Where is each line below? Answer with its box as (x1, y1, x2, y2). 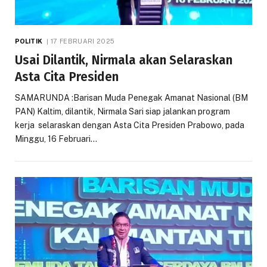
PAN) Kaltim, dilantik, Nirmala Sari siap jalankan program (15, 106, 230, 116)
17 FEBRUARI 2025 (51, 37, 115, 45)
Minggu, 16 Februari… (15, 133, 97, 144)
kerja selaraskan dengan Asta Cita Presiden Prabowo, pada (15, 120, 244, 130)
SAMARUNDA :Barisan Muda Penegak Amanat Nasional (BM (15, 92, 248, 103)
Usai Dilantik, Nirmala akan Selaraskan (15, 52, 232, 68)
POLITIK (15, 37, 42, 45)
